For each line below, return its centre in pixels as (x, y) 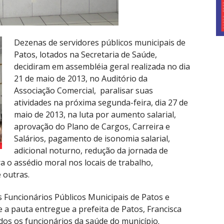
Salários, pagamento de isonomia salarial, (92, 138)
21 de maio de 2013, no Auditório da (81, 78)
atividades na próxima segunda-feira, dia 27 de (101, 102)
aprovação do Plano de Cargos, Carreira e (92, 126)
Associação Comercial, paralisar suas (83, 90)
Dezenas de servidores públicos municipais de (100, 42)
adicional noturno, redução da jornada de (91, 150)
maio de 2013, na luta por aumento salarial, (95, 114)
